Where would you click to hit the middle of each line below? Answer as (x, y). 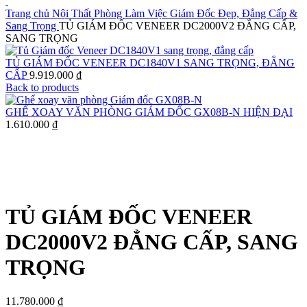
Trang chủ (29, 13)
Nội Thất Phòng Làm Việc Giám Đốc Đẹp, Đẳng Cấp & (175, 13)
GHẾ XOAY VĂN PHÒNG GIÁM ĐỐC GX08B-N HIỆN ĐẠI (149, 112)
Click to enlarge (40, 183)
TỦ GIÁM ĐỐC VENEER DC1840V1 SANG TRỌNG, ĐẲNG (150, 63)
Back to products (42, 87)
